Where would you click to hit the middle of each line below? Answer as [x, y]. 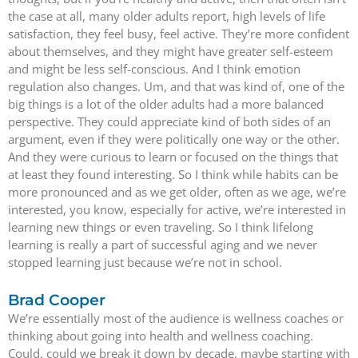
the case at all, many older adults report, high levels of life [167, 16]
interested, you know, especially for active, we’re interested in [177, 209]
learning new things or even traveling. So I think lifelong [161, 227]
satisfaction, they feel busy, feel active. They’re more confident [179, 34]
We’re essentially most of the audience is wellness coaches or [176, 318]
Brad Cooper [57, 300]
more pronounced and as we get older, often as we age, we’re [177, 192]
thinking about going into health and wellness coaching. [161, 336]
